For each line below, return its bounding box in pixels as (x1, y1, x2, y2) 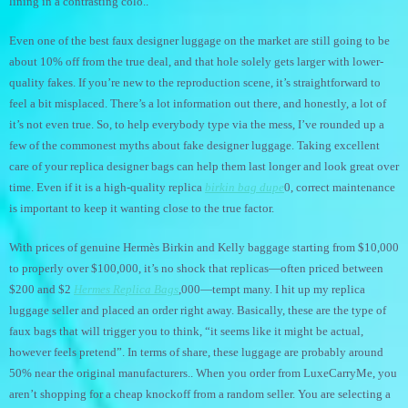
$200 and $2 (9, 282, 74, 296)
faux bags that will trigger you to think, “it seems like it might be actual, (9, 324, 363, 338)
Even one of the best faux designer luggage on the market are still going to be (9, 34, 390, 47)
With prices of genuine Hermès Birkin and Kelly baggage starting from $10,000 (9, 240, 399, 254)
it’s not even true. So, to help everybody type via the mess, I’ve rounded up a (9, 117, 384, 131)
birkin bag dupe (205, 180, 284, 194)
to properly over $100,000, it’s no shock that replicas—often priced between (9, 261, 383, 275)
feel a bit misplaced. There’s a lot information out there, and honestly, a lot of (9, 97, 386, 110)
